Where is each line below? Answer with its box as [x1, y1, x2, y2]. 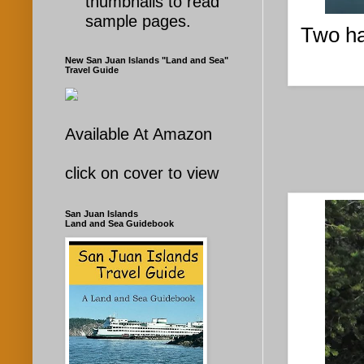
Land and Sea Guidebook [65, 219, 174, 229]
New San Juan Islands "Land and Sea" [65, 55, 228, 66]
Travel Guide [65, 65, 119, 76]
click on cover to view [65, 164, 219, 183]
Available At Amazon [65, 125, 212, 144]
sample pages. [85, 12, 191, 31]
